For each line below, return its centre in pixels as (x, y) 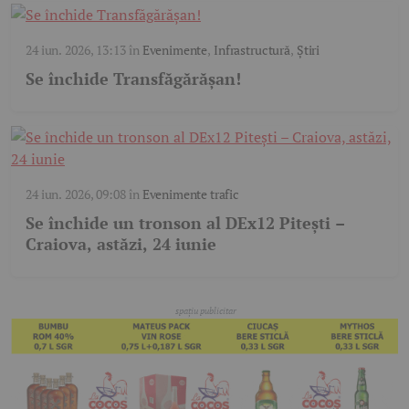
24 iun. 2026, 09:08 (76, 194)
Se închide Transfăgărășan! (133, 78)
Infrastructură (252, 49)
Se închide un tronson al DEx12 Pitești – (185, 222)
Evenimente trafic (190, 194)
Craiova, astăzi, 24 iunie (121, 243)
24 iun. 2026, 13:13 (76, 49)
